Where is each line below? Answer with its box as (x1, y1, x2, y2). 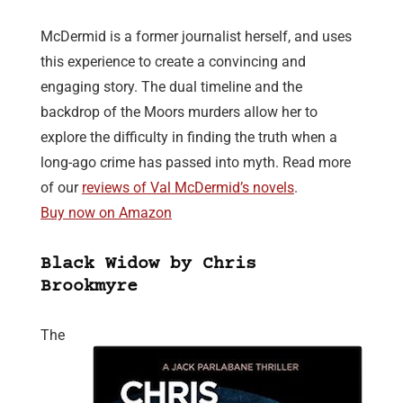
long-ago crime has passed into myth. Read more (40, 154, 351, 172)
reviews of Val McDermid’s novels (82, 179, 294, 197)
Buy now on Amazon (40, 204, 172, 222)
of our (40, 179, 82, 197)
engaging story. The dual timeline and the (40, 78, 302, 96)
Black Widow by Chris (40, 254, 256, 275)
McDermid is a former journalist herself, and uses (40, 28, 352, 46)
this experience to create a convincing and (40, 53, 306, 71)
